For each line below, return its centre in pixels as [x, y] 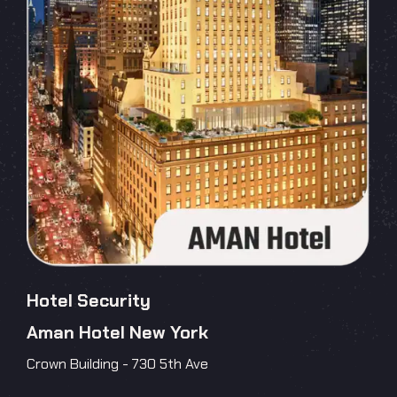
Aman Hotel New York [117, 332]
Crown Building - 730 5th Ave [117, 363]
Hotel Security [89, 300]
